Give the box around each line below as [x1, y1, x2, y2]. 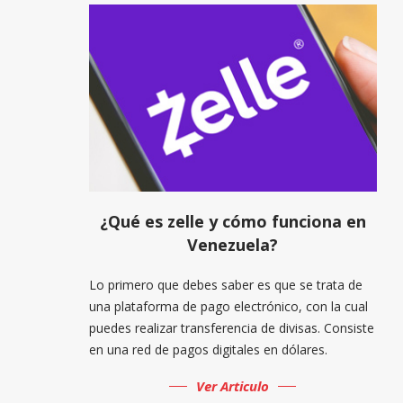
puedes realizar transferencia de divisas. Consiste [88, 318, 374, 336]
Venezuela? [187, 233, 279, 255]
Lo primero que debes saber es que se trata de [88, 275, 363, 293]
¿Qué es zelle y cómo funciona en [99, 210, 366, 232]
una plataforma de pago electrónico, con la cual [88, 297, 368, 315]
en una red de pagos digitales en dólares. [88, 340, 327, 358]
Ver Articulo [196, 376, 270, 395]
